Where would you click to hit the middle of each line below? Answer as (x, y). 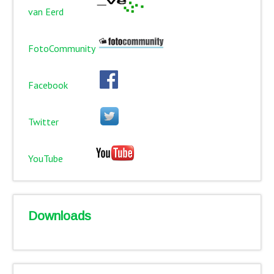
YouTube (61, 158)
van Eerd (61, 11)
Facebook (64, 85)
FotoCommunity (62, 48)
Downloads (59, 216)
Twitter (64, 121)
